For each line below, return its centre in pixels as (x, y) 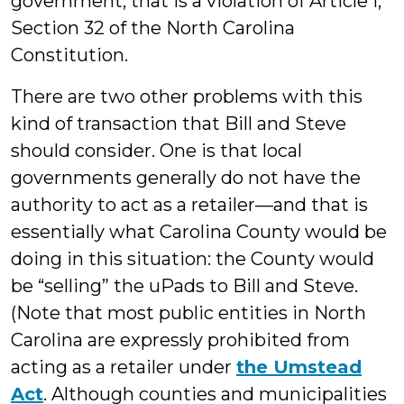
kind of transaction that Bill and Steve (179, 124)
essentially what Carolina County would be (199, 232)
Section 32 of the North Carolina (153, 28)
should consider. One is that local (156, 151)
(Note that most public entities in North (188, 313)
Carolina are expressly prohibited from (180, 340)
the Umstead (299, 367)
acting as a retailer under (124, 367)
